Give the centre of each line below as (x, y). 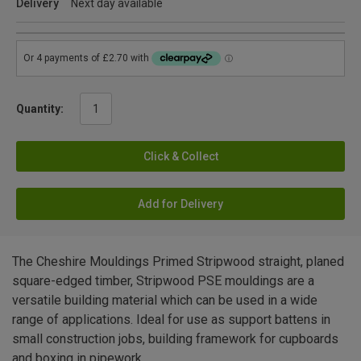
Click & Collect (180, 156)
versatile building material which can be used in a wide (165, 300)
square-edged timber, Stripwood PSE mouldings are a (163, 280)
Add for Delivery (180, 203)
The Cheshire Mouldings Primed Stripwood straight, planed (178, 261)
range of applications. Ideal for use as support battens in (171, 319)
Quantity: (40, 108)
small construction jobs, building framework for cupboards (175, 338)
